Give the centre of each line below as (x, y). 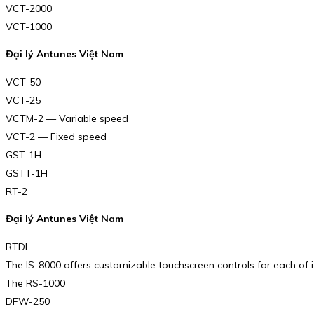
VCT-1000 (29, 26)
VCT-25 (23, 100)
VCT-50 (23, 82)
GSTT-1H (27, 173)
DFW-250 (28, 301)
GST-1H (23, 155)
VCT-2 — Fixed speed (56, 136)
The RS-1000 (35, 283)
